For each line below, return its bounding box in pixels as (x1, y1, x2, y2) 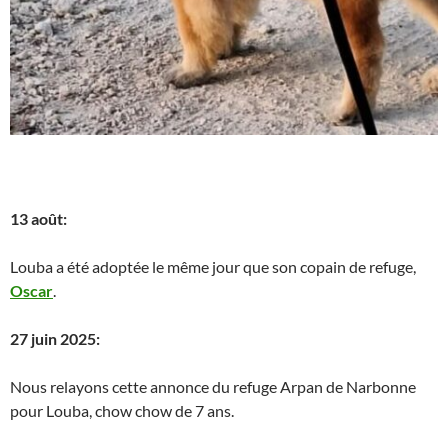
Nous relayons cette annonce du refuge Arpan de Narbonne (10, 376, 416, 396)
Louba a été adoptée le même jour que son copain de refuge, (10, 256, 416, 276)
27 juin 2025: (10, 328, 100, 348)
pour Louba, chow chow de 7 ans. (10, 400, 234, 420)
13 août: (10, 208, 67, 228)
